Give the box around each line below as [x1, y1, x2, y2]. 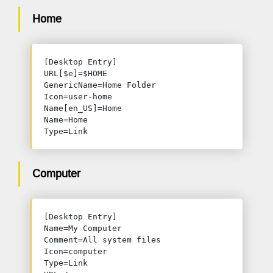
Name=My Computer [44, 224, 122, 233]
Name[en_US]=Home [44, 104, 122, 113]
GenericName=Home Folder [44, 80, 156, 90]
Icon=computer [44, 247, 107, 256]
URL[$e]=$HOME [44, 69, 107, 78]
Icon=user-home [44, 92, 112, 101]
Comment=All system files [44, 235, 161, 244]
